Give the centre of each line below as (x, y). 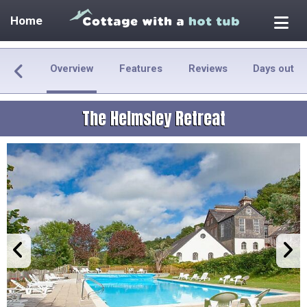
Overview (72, 69)
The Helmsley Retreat (153, 119)
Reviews (208, 69)
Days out (274, 69)
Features (140, 69)
